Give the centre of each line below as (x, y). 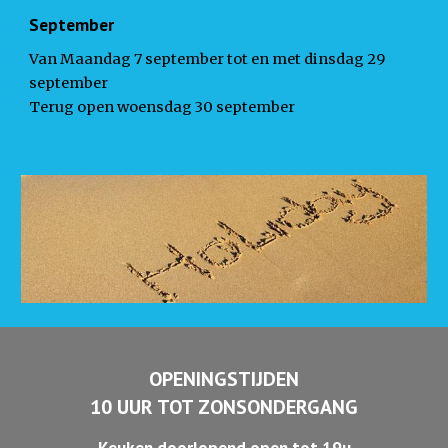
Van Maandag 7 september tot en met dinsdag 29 (207, 59)
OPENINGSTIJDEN (224, 379)
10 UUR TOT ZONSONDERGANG (224, 407)
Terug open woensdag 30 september (162, 107)
